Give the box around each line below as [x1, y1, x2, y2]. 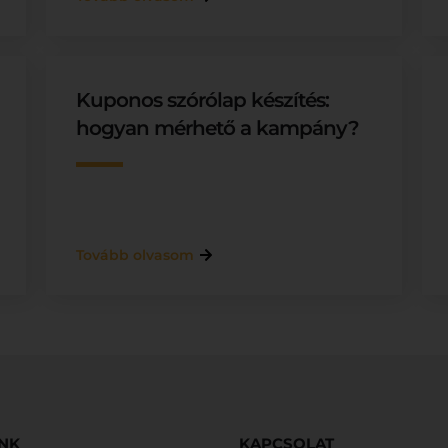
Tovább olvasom [75, 246, 194, 264]
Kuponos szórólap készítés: [75, 88, 329, 112]
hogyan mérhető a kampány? [75, 116, 359, 140]
